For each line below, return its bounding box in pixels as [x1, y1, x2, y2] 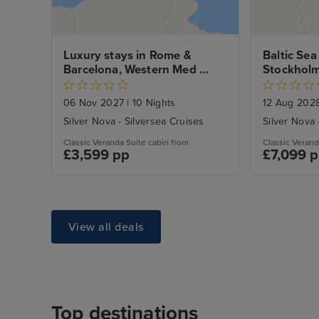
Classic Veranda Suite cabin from [63, 137, 189, 148]
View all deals [68, 219, 144, 234]
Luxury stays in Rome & [63, 48, 192, 63]
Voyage [63, 77, 105, 92]
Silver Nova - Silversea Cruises [63, 115, 204, 128]
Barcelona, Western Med [63, 63, 197, 78]
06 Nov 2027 [63, 97, 127, 110]
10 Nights [129, 97, 176, 110]
